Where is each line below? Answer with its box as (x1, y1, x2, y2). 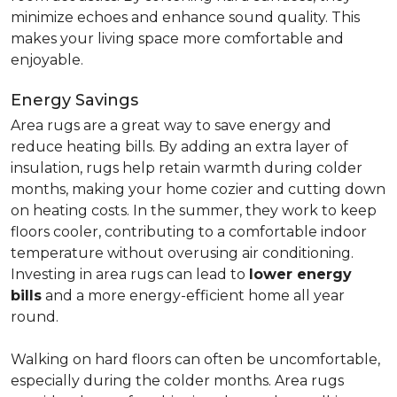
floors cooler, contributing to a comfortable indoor (11, 223, 367, 240)
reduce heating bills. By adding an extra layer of (11, 138, 348, 155)
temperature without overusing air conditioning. (11, 245, 354, 261)
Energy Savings (11, 90, 138, 110)
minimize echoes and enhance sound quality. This (11, 9, 360, 26)
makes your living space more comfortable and (11, 30, 344, 47)
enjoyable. (11, 51, 83, 68)
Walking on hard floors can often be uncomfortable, (11, 351, 380, 368)
